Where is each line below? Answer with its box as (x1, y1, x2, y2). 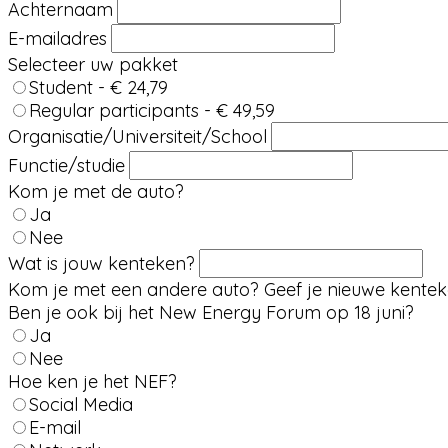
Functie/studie (8, 154, 125, 177)
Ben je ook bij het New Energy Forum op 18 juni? (8, 301, 414, 324)
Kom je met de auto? (8, 180, 184, 203)
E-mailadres (8, 27, 107, 50)
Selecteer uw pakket (8, 53, 178, 76)
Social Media (29, 393, 133, 416)
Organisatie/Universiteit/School (8, 125, 267, 148)
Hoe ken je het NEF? (8, 370, 177, 393)
